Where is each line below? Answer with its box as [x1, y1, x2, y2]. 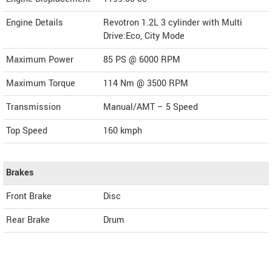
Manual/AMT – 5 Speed [103, 101, 198, 114]
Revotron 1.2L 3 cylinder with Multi [103, 16, 242, 30]
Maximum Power [6, 53, 73, 67]
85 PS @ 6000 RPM [103, 53, 180, 67]
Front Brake [6, 190, 52, 203]
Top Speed [6, 124, 47, 138]
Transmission [6, 101, 61, 114]
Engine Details [6, 16, 63, 30]
